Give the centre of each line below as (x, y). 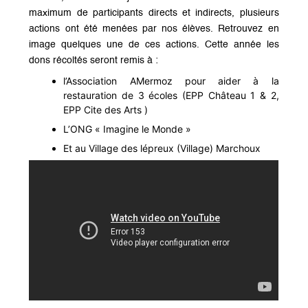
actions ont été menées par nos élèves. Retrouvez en (154, 29)
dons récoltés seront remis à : (94, 61)
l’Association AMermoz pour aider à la (171, 81)
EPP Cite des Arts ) (106, 110)
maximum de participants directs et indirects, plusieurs (154, 13)
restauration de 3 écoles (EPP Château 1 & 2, (171, 96)
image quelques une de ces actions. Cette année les (154, 45)
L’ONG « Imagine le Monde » (128, 129)
